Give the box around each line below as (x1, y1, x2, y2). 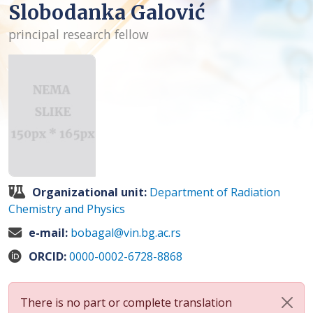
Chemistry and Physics (8, 201, 125, 217)
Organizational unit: (32, 184, 150, 200)
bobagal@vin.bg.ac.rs (71, 224, 181, 240)
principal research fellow (8, 25, 149, 43)
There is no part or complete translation (20, 294, 232, 310)
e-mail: (29, 224, 71, 240)
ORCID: (29, 248, 69, 264)
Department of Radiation (150, 184, 280, 200)
